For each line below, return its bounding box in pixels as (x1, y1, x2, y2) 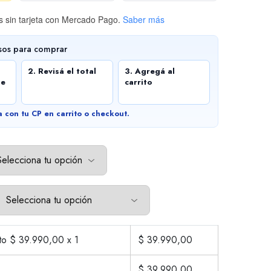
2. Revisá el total (27, 65, 96, 77)
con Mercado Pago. (42, 13, 120, 25)
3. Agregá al (124, 65, 175, 77)
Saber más (122, 13, 165, 25)
